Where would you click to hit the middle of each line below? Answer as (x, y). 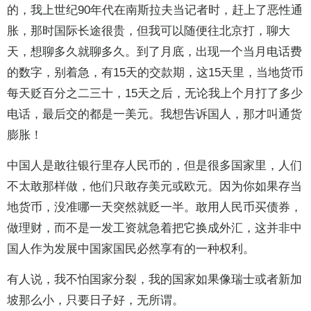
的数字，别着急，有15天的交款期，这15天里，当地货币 (155, 73)
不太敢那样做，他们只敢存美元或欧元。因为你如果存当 (154, 187)
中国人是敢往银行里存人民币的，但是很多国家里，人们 (154, 166)
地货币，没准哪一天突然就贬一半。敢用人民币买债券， (154, 208)
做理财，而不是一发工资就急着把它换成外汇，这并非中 (154, 228)
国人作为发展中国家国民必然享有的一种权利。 (131, 249)
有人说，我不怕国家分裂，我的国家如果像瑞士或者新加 (154, 280)
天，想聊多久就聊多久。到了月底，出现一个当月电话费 (154, 52)
